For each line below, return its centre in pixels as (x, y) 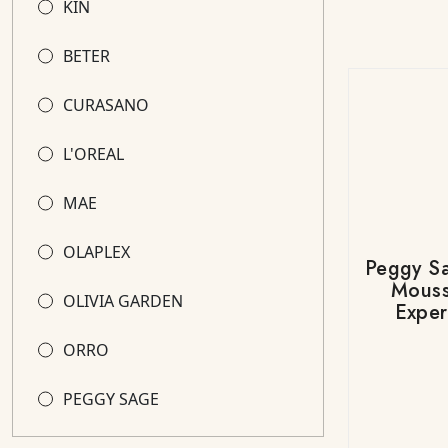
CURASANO (106, 105)
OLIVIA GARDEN (123, 301)
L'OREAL (93, 154)
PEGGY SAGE (111, 399)
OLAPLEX (96, 252)
